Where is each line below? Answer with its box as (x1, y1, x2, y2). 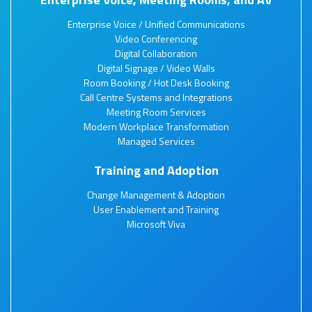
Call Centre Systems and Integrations (79, 90, 233, 104)
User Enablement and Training (93, 202, 219, 217)
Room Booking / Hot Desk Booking (83, 75, 229, 90)
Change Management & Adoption (87, 187, 225, 202)
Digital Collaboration (115, 46, 197, 61)
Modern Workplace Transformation (83, 119, 229, 134)
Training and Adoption (93, 161, 219, 180)
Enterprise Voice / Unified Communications (67, 17, 245, 31)
